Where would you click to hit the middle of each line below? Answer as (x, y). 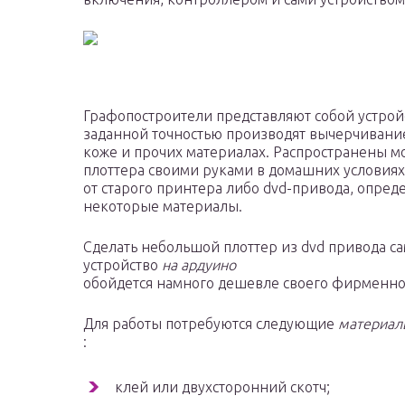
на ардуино (199, 265)
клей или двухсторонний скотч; (222, 387)
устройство (122, 265)
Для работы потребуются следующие (211, 324)
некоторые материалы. (163, 207)
